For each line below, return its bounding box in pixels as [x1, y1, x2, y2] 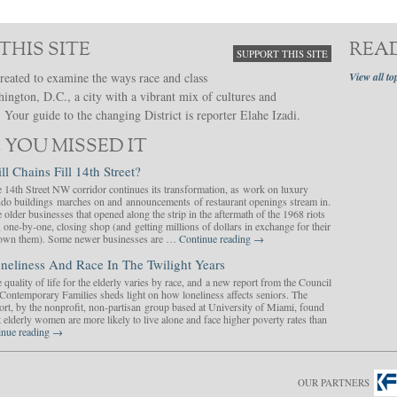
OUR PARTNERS [298, 376, 370, 389]
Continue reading [179, 231, 253, 245]
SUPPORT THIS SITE [237, 47, 328, 60]
